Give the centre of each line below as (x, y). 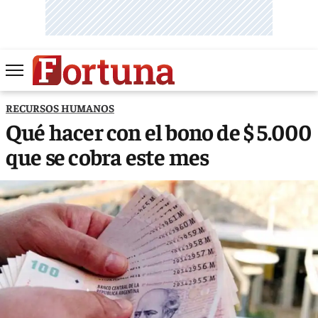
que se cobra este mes (108, 156)
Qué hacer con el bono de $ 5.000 (159, 131)
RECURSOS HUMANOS (60, 107)
